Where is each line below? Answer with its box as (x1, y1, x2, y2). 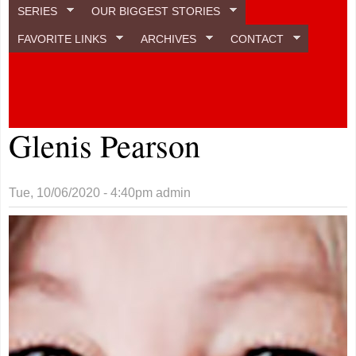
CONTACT (230, 32, 284, 45)
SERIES (17, 4, 58, 17)
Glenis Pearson (9, 124, 201, 166)
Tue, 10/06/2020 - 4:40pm (9, 186, 153, 199)
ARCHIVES (141, 32, 197, 45)
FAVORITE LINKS (17, 32, 107, 45)
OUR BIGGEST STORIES (91, 4, 221, 17)
